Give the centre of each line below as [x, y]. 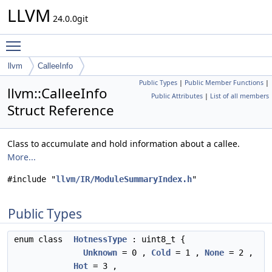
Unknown [100, 253]
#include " [32, 179]
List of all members [240, 96]
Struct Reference [61, 110]
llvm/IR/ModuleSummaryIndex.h [124, 179]
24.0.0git [69, 19]
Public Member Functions [224, 83]
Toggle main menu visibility [83, 40]
